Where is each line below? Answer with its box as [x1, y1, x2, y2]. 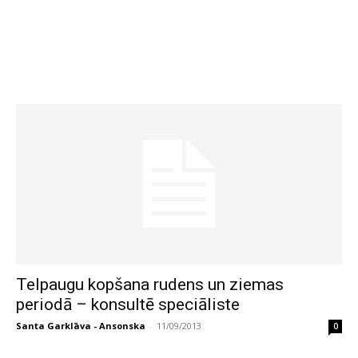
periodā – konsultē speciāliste [16, 295, 240, 315]
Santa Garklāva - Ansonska [16, 320, 145, 332]
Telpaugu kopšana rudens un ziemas [16, 275, 284, 295]
